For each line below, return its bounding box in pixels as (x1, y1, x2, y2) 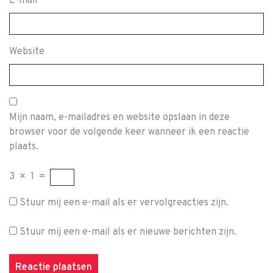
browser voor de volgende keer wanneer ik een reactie (9, 126, 249, 138)
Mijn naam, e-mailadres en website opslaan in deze (9, 112, 230, 124)
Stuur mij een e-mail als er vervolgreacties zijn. (19, 197, 229, 209)
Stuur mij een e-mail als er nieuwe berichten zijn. (19, 226, 236, 238)
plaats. (9, 141, 38, 153)
